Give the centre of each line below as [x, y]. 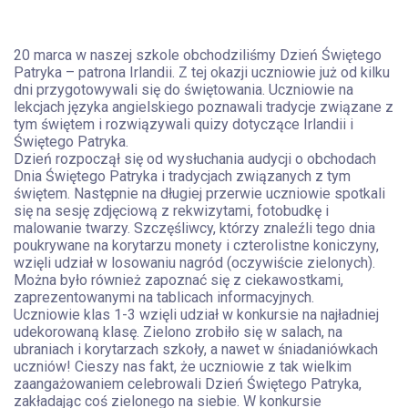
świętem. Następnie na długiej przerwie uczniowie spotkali [199, 194]
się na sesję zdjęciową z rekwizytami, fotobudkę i [171, 211]
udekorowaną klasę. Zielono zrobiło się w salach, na [178, 332]
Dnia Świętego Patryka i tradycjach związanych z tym [182, 176]
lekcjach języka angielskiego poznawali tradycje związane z [204, 107]
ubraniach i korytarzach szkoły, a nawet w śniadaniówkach [196, 349]
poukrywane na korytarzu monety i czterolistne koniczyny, [196, 245]
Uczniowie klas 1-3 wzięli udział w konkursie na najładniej [196, 315]
